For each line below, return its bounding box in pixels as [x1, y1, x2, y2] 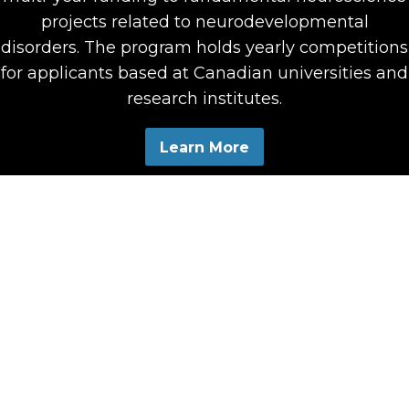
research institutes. [127, 88, 282, 109]
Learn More [160, 139, 249, 157]
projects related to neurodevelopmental [40, 11, 369, 32]
